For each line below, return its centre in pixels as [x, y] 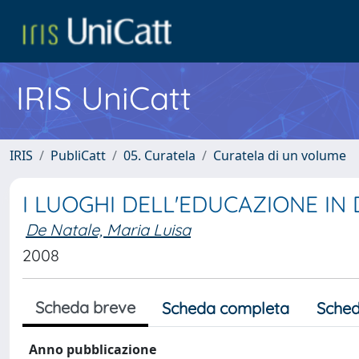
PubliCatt [78, 155]
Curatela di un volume [280, 155]
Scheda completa [226, 308]
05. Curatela [159, 155]
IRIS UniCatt [104, 98]
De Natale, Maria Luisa [108, 230]
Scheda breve [85, 307]
